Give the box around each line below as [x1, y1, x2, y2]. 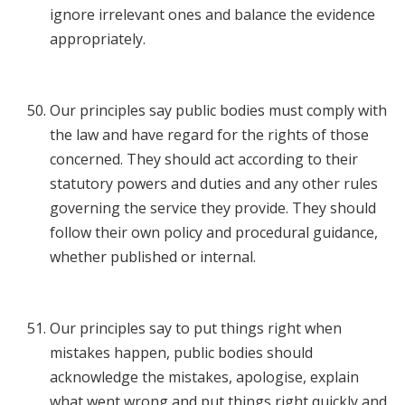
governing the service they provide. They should [50, 198, 376, 219]
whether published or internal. [50, 247, 259, 268]
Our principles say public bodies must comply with [50, 100, 387, 121]
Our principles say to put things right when [50, 318, 342, 339]
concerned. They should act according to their [50, 149, 358, 170]
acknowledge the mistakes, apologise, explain [50, 367, 359, 388]
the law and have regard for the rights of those [50, 125, 369, 146]
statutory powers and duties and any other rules [50, 174, 378, 194]
